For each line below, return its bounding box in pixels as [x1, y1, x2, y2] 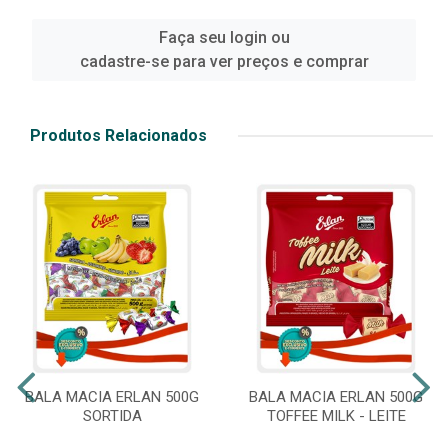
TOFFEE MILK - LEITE [266, 407, 406, 426]
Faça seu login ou [158, 28, 290, 48]
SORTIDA [82, 407, 142, 426]
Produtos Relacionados [30, 126, 207, 146]
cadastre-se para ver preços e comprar [79, 52, 369, 72]
